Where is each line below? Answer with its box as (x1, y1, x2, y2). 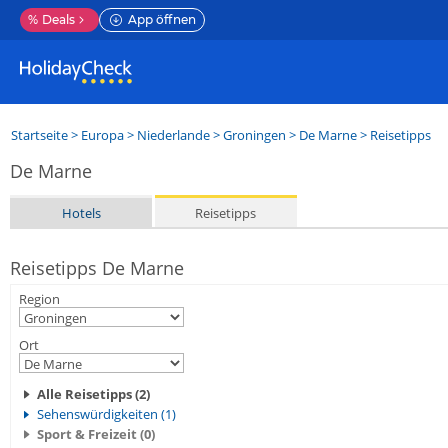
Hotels (61, 203, 101, 222)
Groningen (223, 126, 286, 144)
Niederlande (137, 126, 210, 144)
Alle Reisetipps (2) (37, 385, 150, 403)
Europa (81, 126, 124, 144)
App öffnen (128, 12, 196, 27)
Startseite (11, 126, 68, 144)
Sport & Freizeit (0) (37, 425, 155, 443)
